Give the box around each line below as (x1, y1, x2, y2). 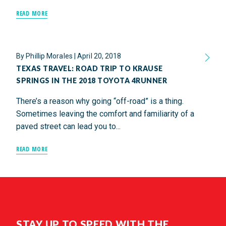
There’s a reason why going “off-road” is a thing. (16, 96, 184, 106)
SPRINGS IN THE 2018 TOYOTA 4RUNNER (16, 76, 167, 85)
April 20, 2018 (77, 52, 122, 60)
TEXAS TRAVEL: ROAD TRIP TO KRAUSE (16, 64, 163, 73)
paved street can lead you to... (16, 122, 121, 131)
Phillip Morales (26, 52, 73, 60)
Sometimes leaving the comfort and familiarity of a (16, 109, 194, 119)
